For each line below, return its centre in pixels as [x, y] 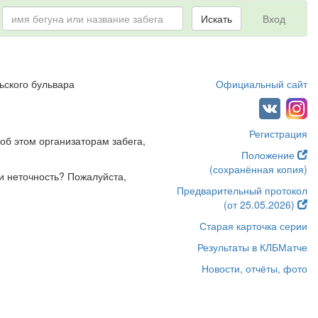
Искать [216, 18]
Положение [269, 155]
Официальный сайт [262, 84]
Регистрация [278, 133]
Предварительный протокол [242, 190]
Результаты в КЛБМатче [252, 247]
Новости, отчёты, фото [254, 268]
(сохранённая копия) [258, 169]
